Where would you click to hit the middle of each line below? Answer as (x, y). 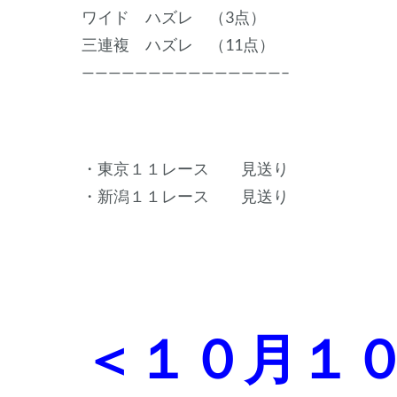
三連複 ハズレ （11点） (178, 44)
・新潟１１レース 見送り (185, 195)
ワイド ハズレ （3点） (174, 16)
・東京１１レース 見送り (185, 168)
